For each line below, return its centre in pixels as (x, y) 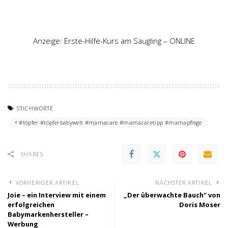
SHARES (32, 154)
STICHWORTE (35, 108)
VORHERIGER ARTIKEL (48, 183)
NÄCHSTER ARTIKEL (184, 183)
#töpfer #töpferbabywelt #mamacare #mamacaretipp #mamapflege (110, 123)
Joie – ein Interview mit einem (57, 195)
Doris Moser (200, 205)
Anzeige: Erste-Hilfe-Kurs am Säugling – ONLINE (114, 41)
